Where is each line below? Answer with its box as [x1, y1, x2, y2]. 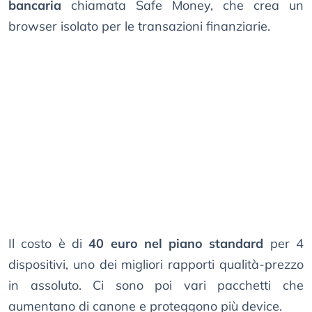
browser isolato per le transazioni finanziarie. [8, 18, 270, 35]
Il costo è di [8, 235, 89, 252]
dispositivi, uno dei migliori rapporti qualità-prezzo [8, 256, 304, 273]
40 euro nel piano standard [88, 235, 264, 252]
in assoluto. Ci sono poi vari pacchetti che [8, 277, 304, 294]
